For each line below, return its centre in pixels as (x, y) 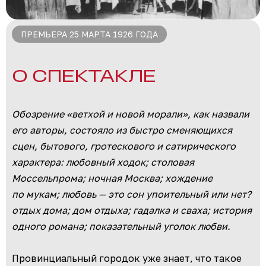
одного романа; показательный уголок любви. (121, 227)
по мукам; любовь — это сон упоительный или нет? (132, 194)
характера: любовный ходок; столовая (103, 162)
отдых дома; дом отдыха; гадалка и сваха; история (132, 210)
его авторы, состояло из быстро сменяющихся (122, 130)
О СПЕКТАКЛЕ (84, 78)
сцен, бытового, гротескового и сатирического (124, 146)
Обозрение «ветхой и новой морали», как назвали (131, 114)
